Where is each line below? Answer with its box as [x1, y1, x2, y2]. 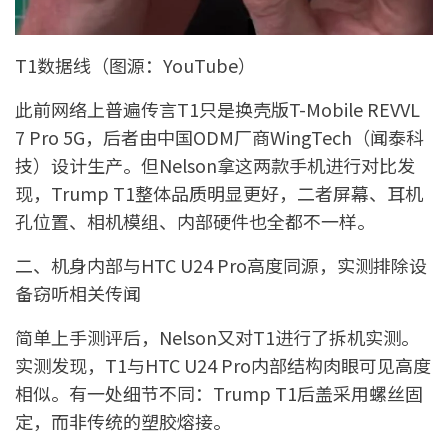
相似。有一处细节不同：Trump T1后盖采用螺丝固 [15, 379, 423, 406]
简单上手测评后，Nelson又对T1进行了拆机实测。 [15, 323, 419, 350]
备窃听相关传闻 [15, 279, 141, 306]
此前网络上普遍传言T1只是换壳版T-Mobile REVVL [15, 95, 420, 122]
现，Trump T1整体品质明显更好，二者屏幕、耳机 [15, 179, 423, 206]
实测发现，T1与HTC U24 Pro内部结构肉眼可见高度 [15, 351, 431, 378]
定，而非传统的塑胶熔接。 [15, 407, 231, 434]
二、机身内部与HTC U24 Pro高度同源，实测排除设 [15, 251, 427, 278]
